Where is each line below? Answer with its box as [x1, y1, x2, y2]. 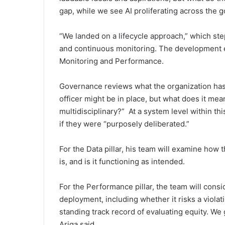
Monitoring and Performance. [59, 56, 166, 66]
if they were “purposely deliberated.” [59, 119, 189, 129]
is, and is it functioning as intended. [59, 157, 185, 166]
